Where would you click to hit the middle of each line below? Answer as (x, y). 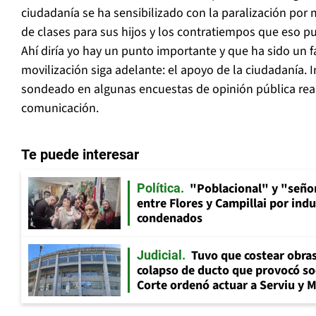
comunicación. (60, 109)
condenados (170, 219)
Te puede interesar (80, 155)
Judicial (159, 255)
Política (159, 188)
